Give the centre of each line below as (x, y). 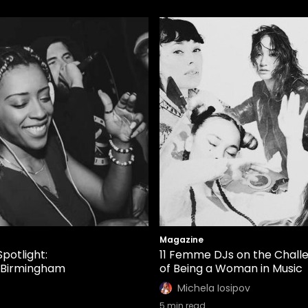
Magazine (181, 240)
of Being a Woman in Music (231, 268)
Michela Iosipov (214, 288)
